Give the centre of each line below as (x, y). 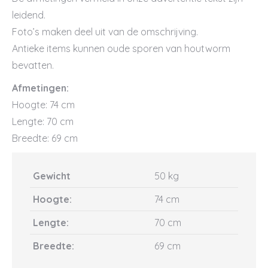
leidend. (29, 15)
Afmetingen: (40, 88)
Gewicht (52, 176)
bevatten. (33, 65)
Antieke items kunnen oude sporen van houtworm (121, 48)
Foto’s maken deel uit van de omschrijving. (105, 32)
